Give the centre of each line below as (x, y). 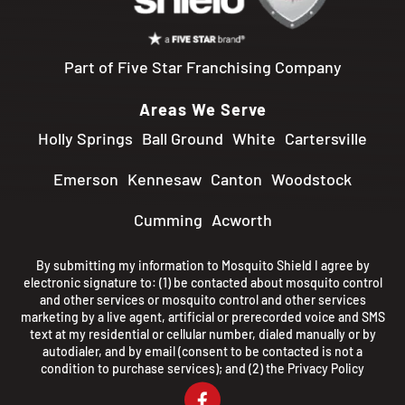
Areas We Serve (202, 110)
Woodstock (311, 179)
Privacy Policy (326, 369)
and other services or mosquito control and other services (202, 300)
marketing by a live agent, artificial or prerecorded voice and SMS (202, 317)
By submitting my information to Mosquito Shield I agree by (202, 266)
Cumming (168, 220)
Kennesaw (165, 179)
